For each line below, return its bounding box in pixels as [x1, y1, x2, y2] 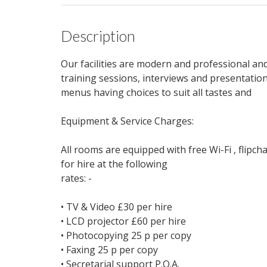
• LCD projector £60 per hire [61, 215, 186, 228]
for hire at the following [61, 157, 167, 171]
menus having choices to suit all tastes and [61, 86, 252, 100]
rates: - [61, 172, 92, 185]
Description [61, 27, 135, 45]
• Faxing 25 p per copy [61, 243, 158, 257]
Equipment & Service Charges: [61, 114, 194, 128]
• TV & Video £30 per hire [61, 200, 172, 214]
